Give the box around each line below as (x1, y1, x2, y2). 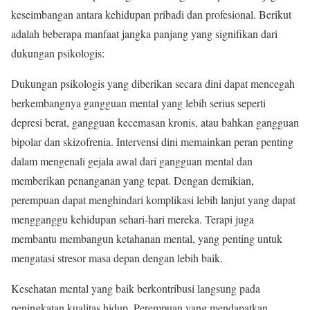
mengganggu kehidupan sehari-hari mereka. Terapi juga (11, 212, 254, 227)
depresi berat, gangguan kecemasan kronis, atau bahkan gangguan (11, 115, 299, 130)
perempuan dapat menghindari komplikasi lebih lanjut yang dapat (11, 192, 295, 208)
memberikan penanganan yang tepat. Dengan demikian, (11, 173, 254, 188)
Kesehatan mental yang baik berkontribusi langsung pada (11, 281, 260, 296)
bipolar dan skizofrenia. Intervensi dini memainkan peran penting (11, 134, 293, 149)
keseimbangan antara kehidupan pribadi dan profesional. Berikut (11, 7, 291, 22)
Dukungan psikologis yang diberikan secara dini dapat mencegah (11, 76, 295, 91)
